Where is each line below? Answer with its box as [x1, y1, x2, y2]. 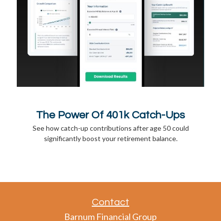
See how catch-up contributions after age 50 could [32, 124, 189, 133]
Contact [92, 197, 129, 208]
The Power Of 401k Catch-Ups [36, 110, 185, 121]
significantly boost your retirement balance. [43, 134, 178, 143]
